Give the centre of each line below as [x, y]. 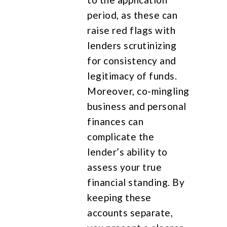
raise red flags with [131, 30]
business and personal [137, 106]
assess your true [125, 167]
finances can [116, 121]
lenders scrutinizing [132, 45]
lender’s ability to [127, 152]
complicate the [121, 136]
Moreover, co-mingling [138, 91]
